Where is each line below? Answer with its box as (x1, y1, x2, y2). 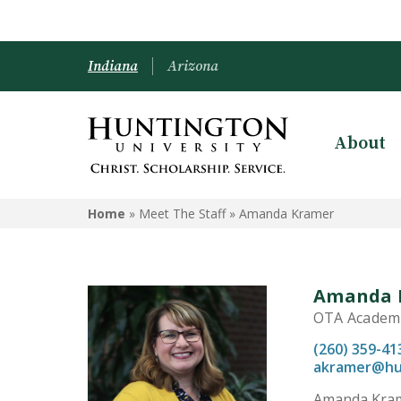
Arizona (167, 57, 218, 75)
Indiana (88, 57, 138, 75)
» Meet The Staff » (125, 205, 239, 222)
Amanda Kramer (239, 205, 334, 222)
